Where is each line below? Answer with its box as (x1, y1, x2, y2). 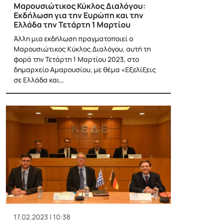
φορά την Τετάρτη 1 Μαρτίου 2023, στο (14, 54, 139, 64)
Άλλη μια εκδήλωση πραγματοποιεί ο (14, 33, 133, 43)
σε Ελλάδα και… (14, 75, 64, 84)
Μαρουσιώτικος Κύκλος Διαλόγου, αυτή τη (14, 44, 151, 54)
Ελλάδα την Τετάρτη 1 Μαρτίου (14, 19, 131, 30)
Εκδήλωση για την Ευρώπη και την (14, 9, 143, 21)
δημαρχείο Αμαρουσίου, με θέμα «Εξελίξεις (14, 64, 156, 74)
